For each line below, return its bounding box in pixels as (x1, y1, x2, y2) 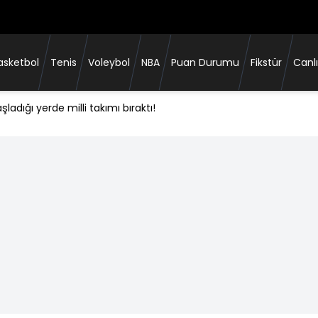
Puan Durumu (171, 55, 240, 70)
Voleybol (88, 55, 131, 70)
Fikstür (251, 55, 283, 70)
